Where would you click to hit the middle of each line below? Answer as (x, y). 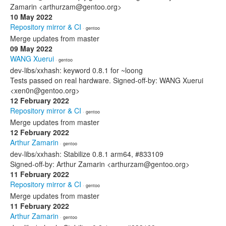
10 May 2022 (31, 17)
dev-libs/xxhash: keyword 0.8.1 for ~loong (76, 70)
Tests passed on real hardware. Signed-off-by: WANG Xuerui (107, 80)
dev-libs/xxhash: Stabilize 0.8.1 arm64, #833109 (87, 154)
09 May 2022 (31, 48)
